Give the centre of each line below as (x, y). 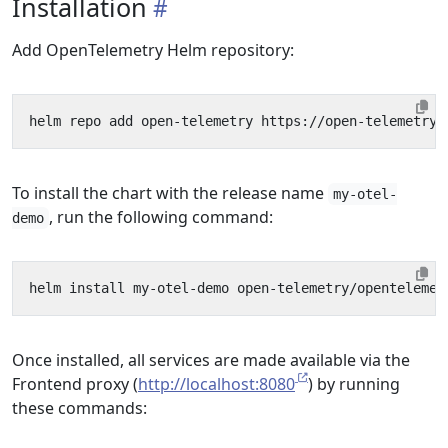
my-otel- (365, 194)
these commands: (79, 408)
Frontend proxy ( (75, 384)
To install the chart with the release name (170, 193)
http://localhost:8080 (216, 384)
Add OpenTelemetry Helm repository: (153, 50)
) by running (354, 384)
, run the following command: (161, 217)
